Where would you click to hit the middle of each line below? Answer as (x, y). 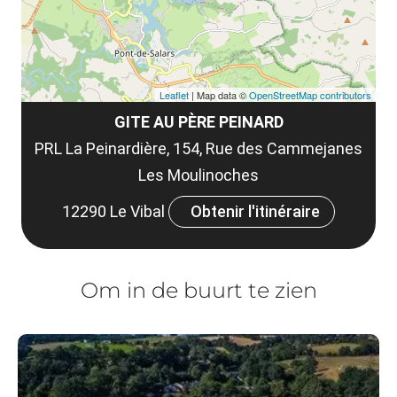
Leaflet (174, 95)
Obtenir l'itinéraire (255, 211)
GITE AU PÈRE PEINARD (198, 122)
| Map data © (219, 95)
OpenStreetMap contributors (310, 95)
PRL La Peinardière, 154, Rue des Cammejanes (198, 148)
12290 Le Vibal (115, 211)
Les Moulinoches (198, 175)
